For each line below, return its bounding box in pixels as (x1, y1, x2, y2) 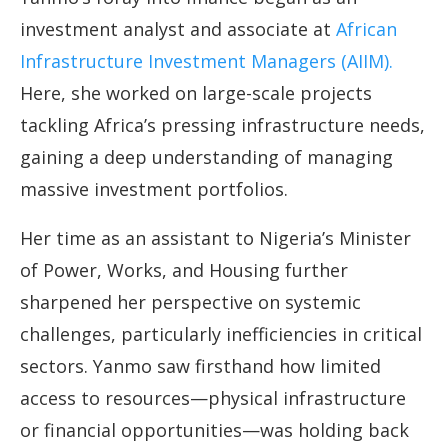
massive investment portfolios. (20, 177, 288, 202)
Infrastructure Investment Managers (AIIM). (20, 49, 393, 74)
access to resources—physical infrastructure (20, 386, 406, 411)
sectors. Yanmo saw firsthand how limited (20, 354, 381, 379)
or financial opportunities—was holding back (20, 418, 409, 443)
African (336, 17, 397, 42)
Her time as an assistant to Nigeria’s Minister (20, 226, 411, 251)
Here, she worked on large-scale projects (20, 81, 372, 106)
